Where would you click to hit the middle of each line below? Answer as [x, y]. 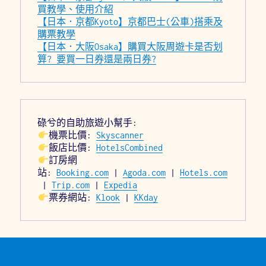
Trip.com [71, 185]
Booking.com [83, 173]
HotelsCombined [129, 148]
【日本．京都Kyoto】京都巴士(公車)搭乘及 [130, 22]
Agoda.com [145, 173]
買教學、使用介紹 [76, 9]
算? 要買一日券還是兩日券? [97, 59]
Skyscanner [120, 135]
